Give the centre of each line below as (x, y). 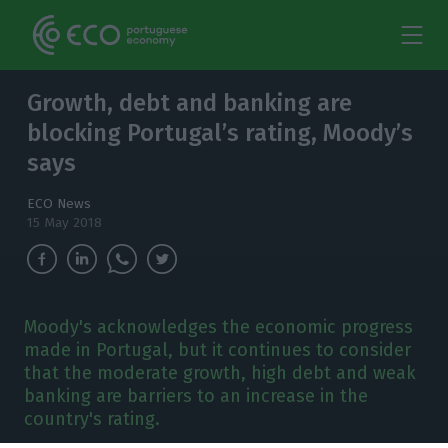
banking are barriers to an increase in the (195, 396)
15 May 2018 (65, 222)
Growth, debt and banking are (190, 103)
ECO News (59, 203)
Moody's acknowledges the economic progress (218, 327)
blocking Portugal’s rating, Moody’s (220, 133)
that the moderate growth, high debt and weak (219, 373)
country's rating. (91, 419)
